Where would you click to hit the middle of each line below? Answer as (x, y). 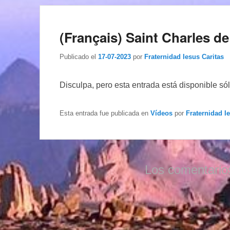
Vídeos (161, 113)
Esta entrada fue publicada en (105, 113)
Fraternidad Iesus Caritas (184, 56)
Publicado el (78, 56)
